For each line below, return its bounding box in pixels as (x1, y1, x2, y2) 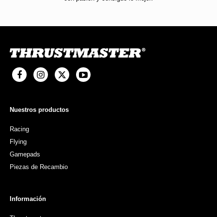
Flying (10, 138, 27, 146)
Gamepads (10, 151, 40, 158)
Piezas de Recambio (10, 163, 68, 171)
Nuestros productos (10, 106, 69, 114)
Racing (10, 125, 29, 133)
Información (10, 195, 46, 203)
